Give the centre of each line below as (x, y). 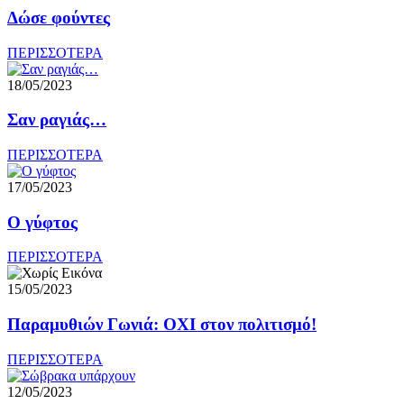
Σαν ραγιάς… (57, 120)
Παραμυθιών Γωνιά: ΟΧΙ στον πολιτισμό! (162, 325)
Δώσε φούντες (59, 17)
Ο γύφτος (42, 222)
